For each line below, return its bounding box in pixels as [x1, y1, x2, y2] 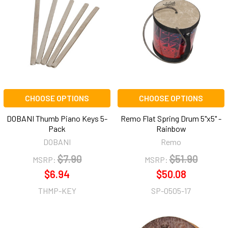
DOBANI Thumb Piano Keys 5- [7, 113, 107, 124]
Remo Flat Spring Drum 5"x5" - [121, 113, 221, 124]
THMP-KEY [38, 186, 76, 196]
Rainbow [156, 124, 186, 134]
